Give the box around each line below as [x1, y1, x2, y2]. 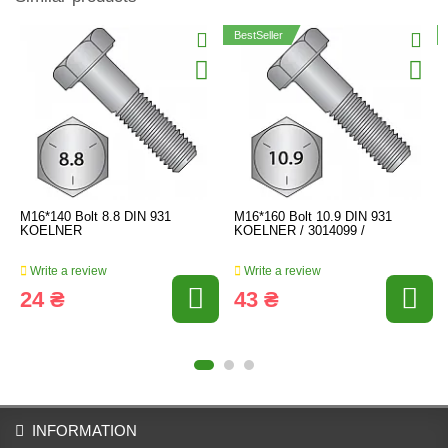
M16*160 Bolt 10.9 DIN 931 [234, 209, 392, 224]
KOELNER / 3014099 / [234, 223, 365, 238]
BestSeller [234, 29, 283, 41]
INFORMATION [32, 422, 137, 439]
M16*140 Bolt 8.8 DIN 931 [20, 209, 171, 224]
